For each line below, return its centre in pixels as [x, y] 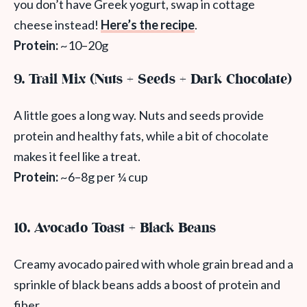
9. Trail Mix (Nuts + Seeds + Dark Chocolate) [153, 80]
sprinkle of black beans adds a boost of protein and [147, 285]
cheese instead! [57, 25]
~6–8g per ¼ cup [103, 177]
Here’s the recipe [148, 25]
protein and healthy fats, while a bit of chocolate [141, 136]
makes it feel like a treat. [77, 157]
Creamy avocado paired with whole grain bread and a [153, 264]
